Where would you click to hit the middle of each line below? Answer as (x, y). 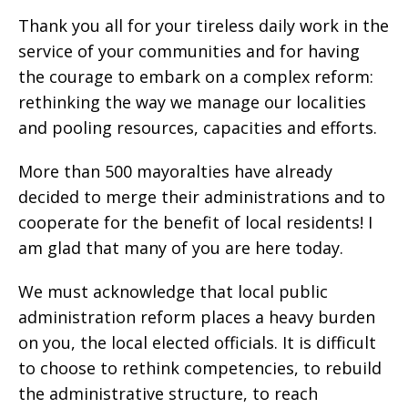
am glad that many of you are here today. (181, 248)
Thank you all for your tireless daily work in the (204, 25)
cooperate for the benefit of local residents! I (195, 222)
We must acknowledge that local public (173, 291)
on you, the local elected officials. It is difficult (197, 342)
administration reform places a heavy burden (197, 317)
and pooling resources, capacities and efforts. (198, 127)
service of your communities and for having (189, 51)
